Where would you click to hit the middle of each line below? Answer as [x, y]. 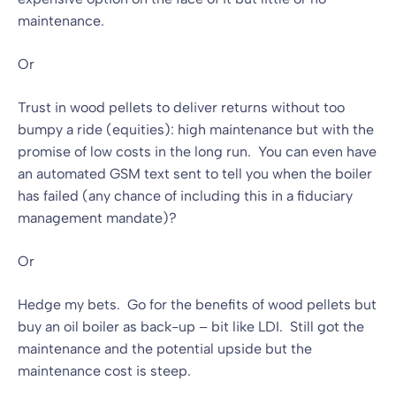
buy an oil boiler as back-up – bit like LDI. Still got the [191, 326]
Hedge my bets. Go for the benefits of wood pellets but [197, 304]
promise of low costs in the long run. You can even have [197, 151]
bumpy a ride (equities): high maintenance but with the [196, 129]
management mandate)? [97, 217]
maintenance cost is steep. [104, 370]
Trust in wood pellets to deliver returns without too [181, 107]
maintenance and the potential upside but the [165, 348]
